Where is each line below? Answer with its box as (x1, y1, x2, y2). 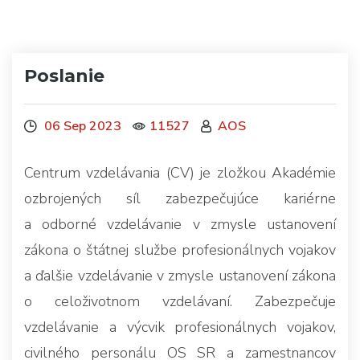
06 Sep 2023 (41, 117, 121, 135)
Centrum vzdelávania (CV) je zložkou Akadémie (24, 162, 336, 182)
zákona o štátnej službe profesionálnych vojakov (24, 239, 336, 260)
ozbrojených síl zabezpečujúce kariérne (24, 188, 336, 208)
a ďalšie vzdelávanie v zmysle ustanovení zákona (24, 265, 336, 285)
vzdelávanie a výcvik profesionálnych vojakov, (24, 317, 336, 337)
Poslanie (24, 64, 104, 87)
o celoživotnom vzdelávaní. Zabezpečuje (24, 291, 336, 311)
